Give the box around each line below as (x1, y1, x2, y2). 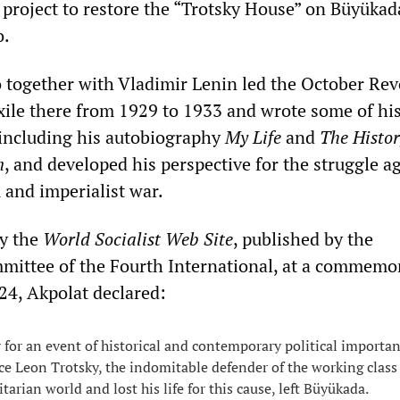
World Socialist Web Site (43, 227, 233, 252)
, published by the (233, 227, 373, 252)
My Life (225, 125, 286, 150)
